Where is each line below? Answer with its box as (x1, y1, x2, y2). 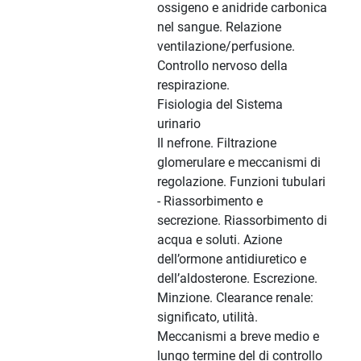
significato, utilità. (157, 309, 258, 326)
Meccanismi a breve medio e (157, 329, 319, 345)
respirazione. (157, 77, 230, 93)
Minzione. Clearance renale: (157, 290, 313, 306)
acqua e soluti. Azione (157, 232, 282, 248)
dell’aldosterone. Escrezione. (157, 271, 317, 287)
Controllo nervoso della (157, 58, 288, 74)
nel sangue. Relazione (157, 19, 281, 35)
